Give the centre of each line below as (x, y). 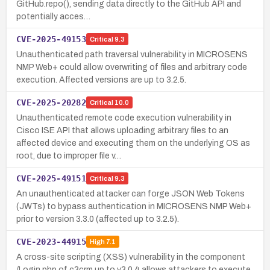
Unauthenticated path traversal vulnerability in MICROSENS (132, 54)
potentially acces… (53, 16)
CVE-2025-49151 (51, 178)
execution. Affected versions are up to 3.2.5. (101, 80)
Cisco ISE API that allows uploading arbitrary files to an (122, 130)
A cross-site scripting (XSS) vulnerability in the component (131, 257)
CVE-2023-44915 (51, 241)
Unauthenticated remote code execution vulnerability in (124, 118)
